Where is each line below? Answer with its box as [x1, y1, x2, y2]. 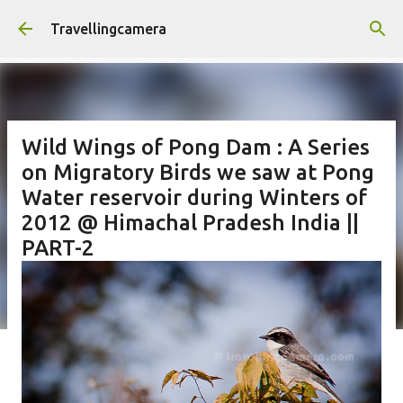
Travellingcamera [50, 21, 166, 37]
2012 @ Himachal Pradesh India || [22, 210, 359, 235]
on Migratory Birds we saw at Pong [22, 160, 374, 184]
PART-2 [22, 236, 94, 260]
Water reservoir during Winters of [22, 185, 367, 210]
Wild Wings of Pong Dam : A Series [22, 135, 370, 159]
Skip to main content [134, 14, 269, 31]
